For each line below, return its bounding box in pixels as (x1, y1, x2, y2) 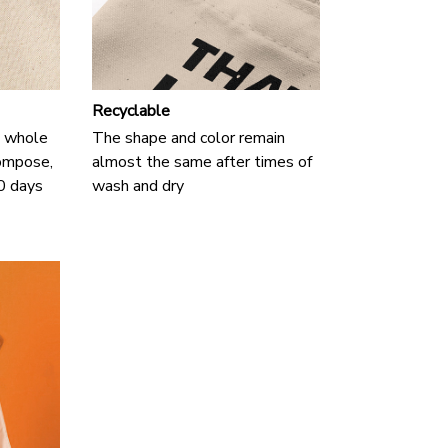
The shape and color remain (92, 127, 285, 150)
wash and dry (92, 175, 184, 198)
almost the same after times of (92, 151, 312, 174)
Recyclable (92, 100, 170, 123)
